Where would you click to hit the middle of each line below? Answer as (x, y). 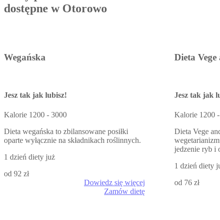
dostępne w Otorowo (55, 8)
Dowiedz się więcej (114, 182)
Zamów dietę (124, 191)
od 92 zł (16, 173)
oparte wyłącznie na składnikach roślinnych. (72, 140)
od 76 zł (187, 182)
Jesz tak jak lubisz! (35, 95)
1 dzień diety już (29, 157)
